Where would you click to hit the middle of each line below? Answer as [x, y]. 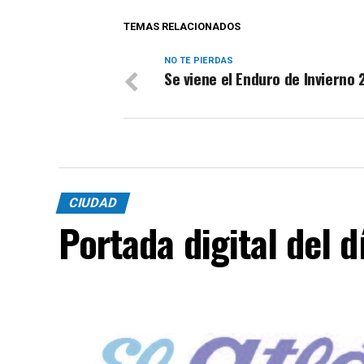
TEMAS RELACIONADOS [182, 26]
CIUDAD [93, 202]
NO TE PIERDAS [199, 60]
